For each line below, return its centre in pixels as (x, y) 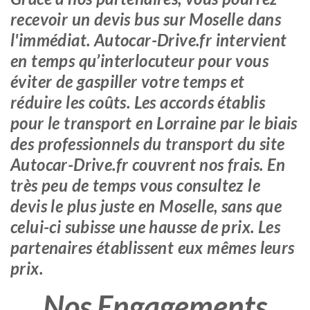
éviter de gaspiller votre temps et (128, 81)
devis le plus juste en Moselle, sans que (146, 206)
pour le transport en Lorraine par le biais (154, 123)
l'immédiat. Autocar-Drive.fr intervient (149, 40)
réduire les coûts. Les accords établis (138, 102)
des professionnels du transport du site (148, 144)
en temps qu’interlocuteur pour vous (139, 61)
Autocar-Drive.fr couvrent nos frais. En (148, 164)
